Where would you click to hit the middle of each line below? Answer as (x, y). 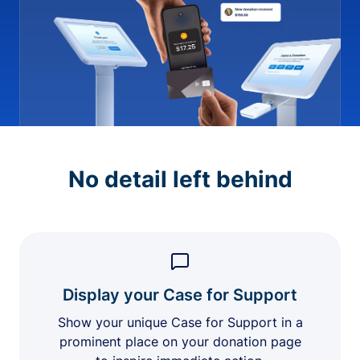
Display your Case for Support (180, 295)
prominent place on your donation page (180, 342)
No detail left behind (180, 180)
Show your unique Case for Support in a (180, 323)
